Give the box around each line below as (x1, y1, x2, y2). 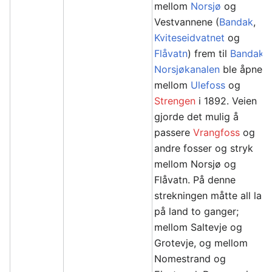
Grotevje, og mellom (154, 237, 248, 249)
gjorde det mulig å (154, 110, 239, 123)
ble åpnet (220, 63, 267, 75)
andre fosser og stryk (154, 142, 254, 154)
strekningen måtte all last (154, 189, 271, 202)
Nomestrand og (154, 253, 226, 265)
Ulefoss (191, 79, 226, 91)
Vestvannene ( (154, 16, 220, 28)
